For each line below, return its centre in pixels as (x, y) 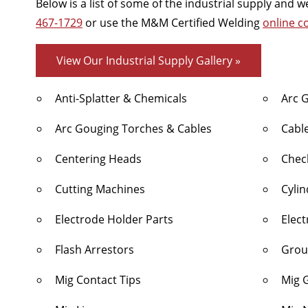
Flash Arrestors (95, 250)
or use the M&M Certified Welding (173, 23)
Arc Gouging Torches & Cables (133, 129)
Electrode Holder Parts (114, 219)
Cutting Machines (100, 189)
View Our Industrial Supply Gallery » (148, 60)
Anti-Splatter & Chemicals (121, 98)
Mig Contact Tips (98, 280)
